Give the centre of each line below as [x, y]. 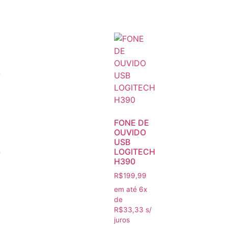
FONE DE [132, 123]
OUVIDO [130, 133]
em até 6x [131, 189]
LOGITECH [135, 152]
